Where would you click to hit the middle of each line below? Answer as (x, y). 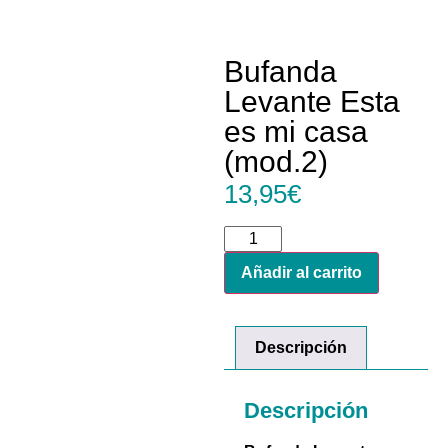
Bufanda (280, 71)
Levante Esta (312, 101)
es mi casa (296, 131)
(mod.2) (276, 161)
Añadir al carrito (301, 273)
